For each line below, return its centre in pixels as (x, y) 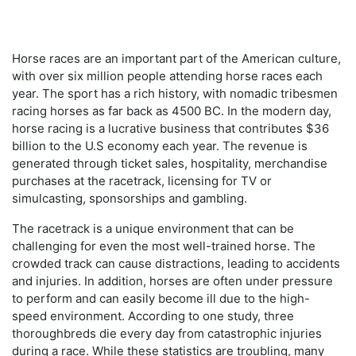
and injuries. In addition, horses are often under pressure (172, 281)
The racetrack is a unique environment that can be (153, 228)
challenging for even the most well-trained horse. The (164, 246)
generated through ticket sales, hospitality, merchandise (170, 163)
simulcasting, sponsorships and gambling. (130, 198)
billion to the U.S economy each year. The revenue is (160, 146)
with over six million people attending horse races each (167, 76)
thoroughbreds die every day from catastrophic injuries (167, 333)
